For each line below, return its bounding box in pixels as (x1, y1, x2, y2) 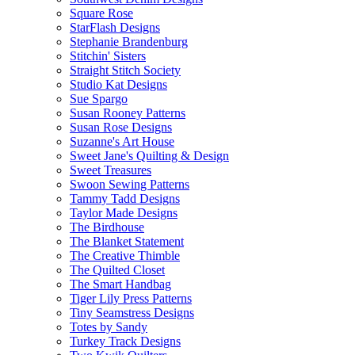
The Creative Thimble (70, 249, 180, 262)
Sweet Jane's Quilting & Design (70, 149, 229, 162)
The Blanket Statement (70, 235, 184, 248)
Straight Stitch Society (70, 63, 181, 77)
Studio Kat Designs (70, 78, 167, 91)
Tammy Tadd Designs (70, 192, 180, 205)
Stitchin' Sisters (70, 49, 146, 63)
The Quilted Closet (70, 263, 165, 277)
